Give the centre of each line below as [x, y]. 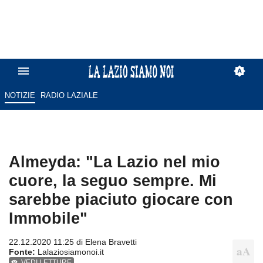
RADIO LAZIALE [70, 96]
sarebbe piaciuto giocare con [121, 200]
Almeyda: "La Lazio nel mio [114, 162]
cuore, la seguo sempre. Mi [113, 181]
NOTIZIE [20, 96]
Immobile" [48, 218]
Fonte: [22, 252]
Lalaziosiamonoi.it [70, 252]
